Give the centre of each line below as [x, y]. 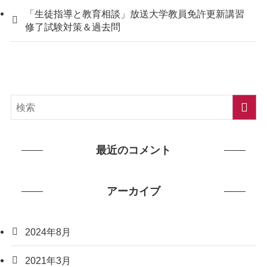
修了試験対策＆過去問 [73, 27]
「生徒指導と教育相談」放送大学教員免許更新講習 [135, 14]
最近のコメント [133, 150]
